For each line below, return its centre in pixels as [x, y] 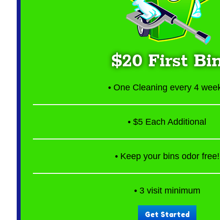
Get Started [167, 214]
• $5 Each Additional [167, 122]
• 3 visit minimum [167, 190]
